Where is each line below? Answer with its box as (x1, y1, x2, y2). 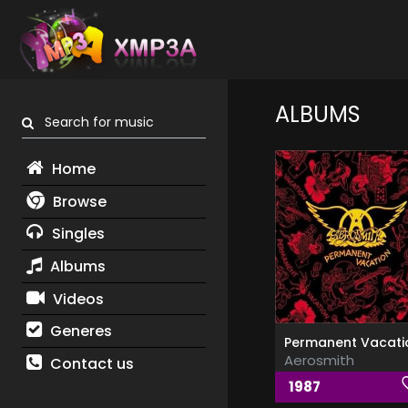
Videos (48, 288, 104, 310)
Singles (47, 223, 105, 245)
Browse (48, 190, 107, 212)
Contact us (46, 352, 134, 374)
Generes (46, 321, 112, 342)
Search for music (34, 113, 154, 132)
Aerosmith (283, 351, 354, 371)
